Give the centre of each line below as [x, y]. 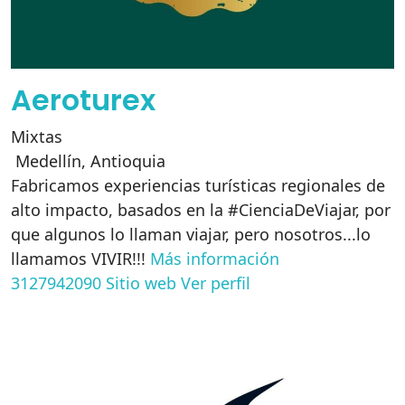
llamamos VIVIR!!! [80, 259]
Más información [215, 259]
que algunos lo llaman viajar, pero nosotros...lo [191, 234]
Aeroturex [83, 100]
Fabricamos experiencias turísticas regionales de [198, 185]
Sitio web [141, 283]
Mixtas [37, 137]
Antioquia [128, 161]
